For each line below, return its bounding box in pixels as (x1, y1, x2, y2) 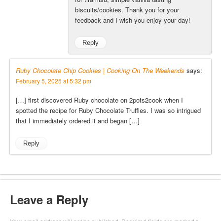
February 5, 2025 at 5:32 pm (16, 76, 91, 85)
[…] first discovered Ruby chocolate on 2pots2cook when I (16, 95, 183, 105)
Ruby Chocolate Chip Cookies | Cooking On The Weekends (16, 66, 184, 75)
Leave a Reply (10, 191, 88, 208)
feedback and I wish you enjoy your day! (75, 15, 190, 25)
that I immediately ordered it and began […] (16, 116, 140, 126)
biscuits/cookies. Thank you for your (75, 4, 179, 14)
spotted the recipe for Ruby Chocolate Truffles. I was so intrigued (16, 106, 201, 115)
